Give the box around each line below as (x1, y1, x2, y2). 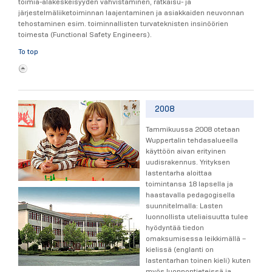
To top (18, 46, 38, 56)
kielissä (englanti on (146, 245, 214, 254)
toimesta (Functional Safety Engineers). (18, 29, 152, 39)
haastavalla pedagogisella (146, 190, 235, 200)
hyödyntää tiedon (146, 223, 204, 233)
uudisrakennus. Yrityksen (146, 157, 230, 167)
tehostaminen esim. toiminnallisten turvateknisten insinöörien (18, 18, 228, 28)
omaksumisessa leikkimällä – (146, 234, 246, 243)
